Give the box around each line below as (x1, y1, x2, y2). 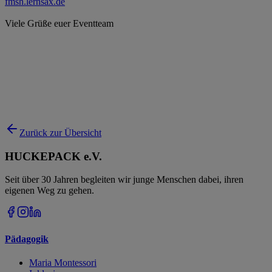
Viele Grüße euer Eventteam (5, 18, 114, 29)
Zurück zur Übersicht (19, 127, 101, 138)
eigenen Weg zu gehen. (5, 185, 94, 196)
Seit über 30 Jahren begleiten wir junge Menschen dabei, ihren (5, 174, 243, 185)
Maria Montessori (29, 257, 97, 268)
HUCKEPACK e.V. (5, 149, 102, 163)
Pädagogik (5, 233, 49, 244)
